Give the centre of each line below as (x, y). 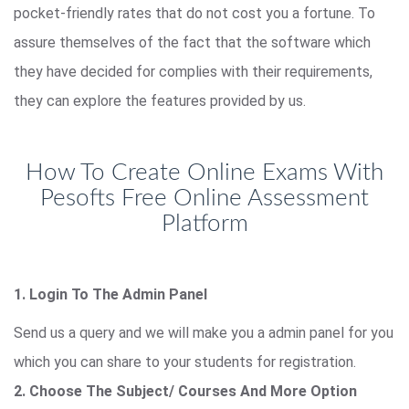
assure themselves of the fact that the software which (192, 42)
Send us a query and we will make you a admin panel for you (204, 332)
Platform (204, 223)
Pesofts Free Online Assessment (204, 198)
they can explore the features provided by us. (160, 100)
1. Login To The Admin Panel (110, 294)
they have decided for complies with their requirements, (193, 71)
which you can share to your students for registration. (185, 362)
